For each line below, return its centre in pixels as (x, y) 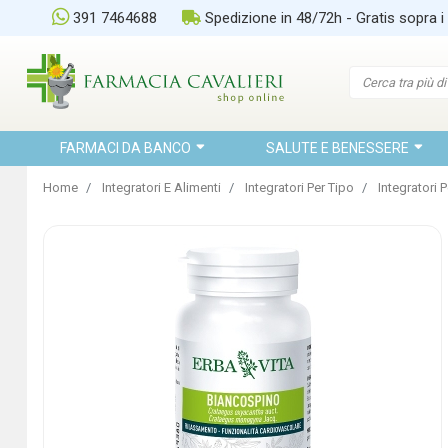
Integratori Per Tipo (299, 187)
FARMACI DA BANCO (126, 148)
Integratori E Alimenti (161, 187)
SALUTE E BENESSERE (338, 148)
